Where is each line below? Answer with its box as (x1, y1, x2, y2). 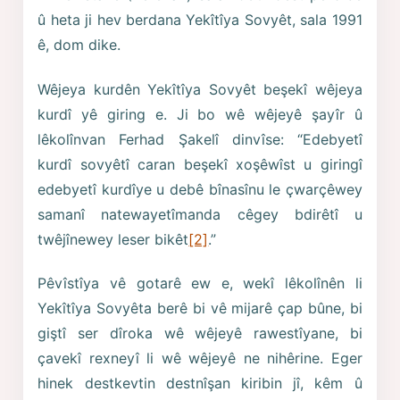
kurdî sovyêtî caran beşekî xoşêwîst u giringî (37, 154, 362, 173)
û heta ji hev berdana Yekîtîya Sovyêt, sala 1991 (37, 11, 362, 29)
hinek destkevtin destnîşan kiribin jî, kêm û (37, 374, 362, 393)
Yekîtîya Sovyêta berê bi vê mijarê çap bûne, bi (37, 299, 362, 318)
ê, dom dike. (37, 36, 121, 54)
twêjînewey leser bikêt (37, 229, 189, 248)
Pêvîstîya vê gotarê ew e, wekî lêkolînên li (37, 274, 362, 293)
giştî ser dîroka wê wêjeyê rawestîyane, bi (37, 324, 362, 343)
